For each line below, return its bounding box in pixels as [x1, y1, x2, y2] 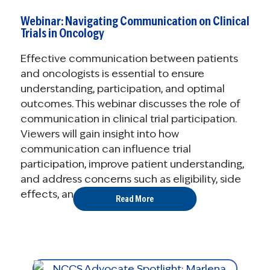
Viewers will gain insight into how [20, 127, 179, 141]
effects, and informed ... [20, 187, 137, 201]
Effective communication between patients [20, 52, 238, 66]
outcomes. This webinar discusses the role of [20, 97, 240, 111]
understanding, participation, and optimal [20, 82, 225, 96]
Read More [116, 193, 154, 205]
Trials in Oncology [20, 25, 104, 42]
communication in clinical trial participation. [20, 112, 237, 126]
